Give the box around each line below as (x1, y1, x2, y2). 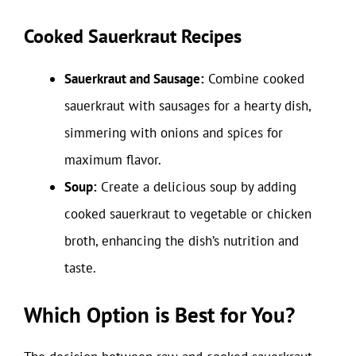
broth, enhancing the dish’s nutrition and (64, 232, 299, 250)
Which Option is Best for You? (24, 300, 295, 328)
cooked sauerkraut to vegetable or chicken (64, 205, 311, 222)
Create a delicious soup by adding (97, 178, 296, 195)
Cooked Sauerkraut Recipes (24, 24, 242, 48)
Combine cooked (204, 70, 304, 87)
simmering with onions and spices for (64, 124, 283, 141)
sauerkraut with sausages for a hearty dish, (64, 97, 311, 114)
